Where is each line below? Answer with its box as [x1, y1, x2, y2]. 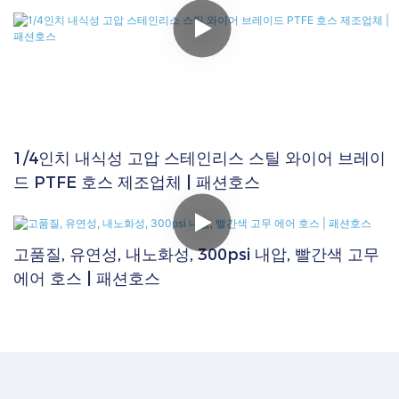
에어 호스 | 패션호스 [13, 268, 160, 289]
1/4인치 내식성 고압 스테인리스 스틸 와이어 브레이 [13, 149, 386, 169]
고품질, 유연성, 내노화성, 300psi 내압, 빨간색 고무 [13, 244, 379, 265]
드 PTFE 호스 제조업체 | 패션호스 [13, 173, 260, 193]
